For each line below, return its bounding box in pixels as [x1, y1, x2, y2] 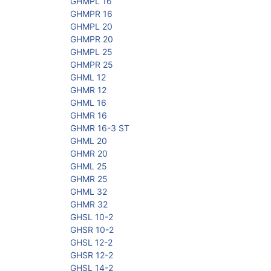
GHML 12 [70, 72, 106, 83]
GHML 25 [70, 161, 107, 172]
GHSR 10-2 [70, 224, 114, 235]
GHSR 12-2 [70, 250, 113, 261]
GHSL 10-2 [70, 212, 113, 223]
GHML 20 [70, 135, 107, 146]
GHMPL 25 [70, 47, 113, 57]
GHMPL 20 [70, 21, 113, 32]
